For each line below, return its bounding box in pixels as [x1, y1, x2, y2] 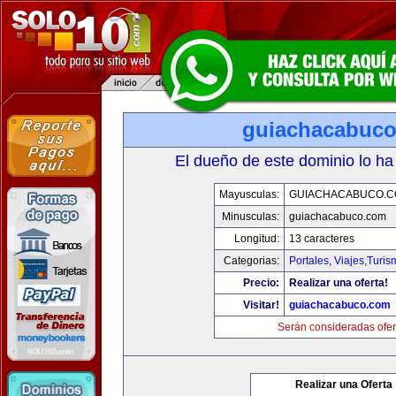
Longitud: [233, 232, 279, 245]
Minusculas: [221, 210, 279, 223]
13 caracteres [288, 232, 354, 245]
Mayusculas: [218, 188, 279, 201]
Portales [288, 255, 329, 267]
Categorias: [223, 255, 279, 267]
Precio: [242, 277, 279, 289]
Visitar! [242, 299, 279, 311]
